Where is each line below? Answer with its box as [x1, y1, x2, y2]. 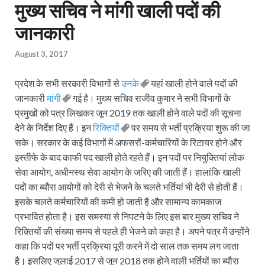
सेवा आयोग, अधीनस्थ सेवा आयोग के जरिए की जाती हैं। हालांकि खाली [15, 166, 241, 178]
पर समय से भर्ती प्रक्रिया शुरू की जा [130, 122, 250, 134]
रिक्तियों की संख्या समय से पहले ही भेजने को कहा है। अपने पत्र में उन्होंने [15, 225, 250, 237]
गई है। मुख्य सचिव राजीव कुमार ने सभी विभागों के [71, 92, 231, 104]
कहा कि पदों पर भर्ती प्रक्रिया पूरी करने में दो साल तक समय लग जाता [15, 240, 239, 252]
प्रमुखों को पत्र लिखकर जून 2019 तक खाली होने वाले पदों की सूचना [15, 107, 241, 119]
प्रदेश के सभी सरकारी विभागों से [15, 77, 121, 89]
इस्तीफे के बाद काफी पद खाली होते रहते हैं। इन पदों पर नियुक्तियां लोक [15, 151, 244, 163]
